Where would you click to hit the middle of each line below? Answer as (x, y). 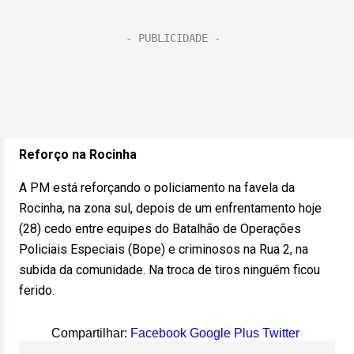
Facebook (158, 333)
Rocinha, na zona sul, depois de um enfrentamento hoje (170, 208)
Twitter (281, 333)
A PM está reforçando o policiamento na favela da (157, 188)
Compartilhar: (91, 333)
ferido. (37, 290)
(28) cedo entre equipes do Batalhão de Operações (160, 229)
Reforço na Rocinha (78, 154)
